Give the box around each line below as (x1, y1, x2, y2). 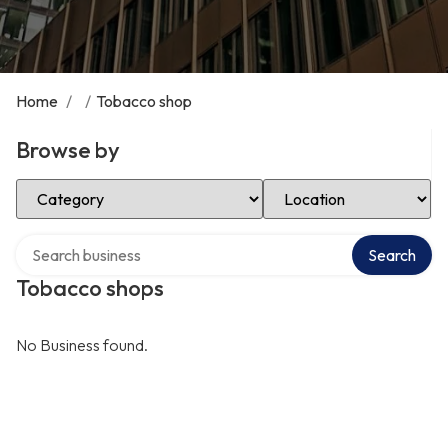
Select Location (262, 176, 371, 196)
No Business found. (16, 335, 148, 355)
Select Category (15, 176, 129, 196)
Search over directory (15, 232, 164, 252)
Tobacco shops (16, 274, 164, 302)
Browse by (16, 136, 120, 164)
